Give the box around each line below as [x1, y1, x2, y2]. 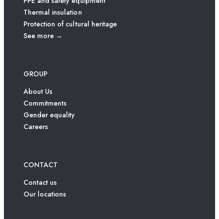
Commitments [23, 98, 67, 109]
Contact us [23, 177, 57, 188]
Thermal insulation [23, 7, 82, 18]
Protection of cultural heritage [23, 19, 117, 29]
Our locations [23, 189, 66, 199]
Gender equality [23, 110, 75, 120]
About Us [23, 87, 53, 97]
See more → [23, 31, 63, 41]
